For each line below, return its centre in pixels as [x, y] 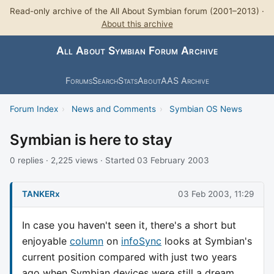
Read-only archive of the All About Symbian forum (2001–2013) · [137, 11]
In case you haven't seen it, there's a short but [129, 225]
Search [105, 80]
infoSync [141, 241]
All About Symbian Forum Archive [137, 51]
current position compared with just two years [129, 257]
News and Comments [113, 109]
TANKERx [41, 194]
